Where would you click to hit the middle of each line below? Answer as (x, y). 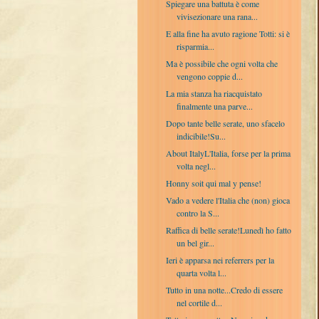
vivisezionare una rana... (217, 16)
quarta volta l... (201, 272)
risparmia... (195, 46)
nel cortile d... (199, 302)
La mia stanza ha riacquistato (214, 93)
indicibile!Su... (201, 136)
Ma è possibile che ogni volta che (221, 63)
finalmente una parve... (214, 106)
